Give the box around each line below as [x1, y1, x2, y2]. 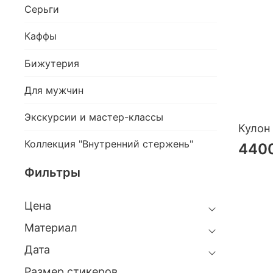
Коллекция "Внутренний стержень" [24, 138, 193, 151]
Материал [24, 221, 77, 235]
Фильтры [24, 165, 80, 180]
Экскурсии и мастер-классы [24, 111, 163, 124]
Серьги [24, 3, 59, 16]
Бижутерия [24, 57, 79, 69]
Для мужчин [24, 83, 83, 96]
